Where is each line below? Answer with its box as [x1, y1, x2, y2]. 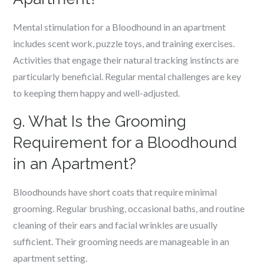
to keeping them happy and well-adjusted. [13, 87, 180, 98]
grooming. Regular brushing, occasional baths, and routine [13, 203, 245, 214]
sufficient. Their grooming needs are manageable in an [13, 236, 230, 247]
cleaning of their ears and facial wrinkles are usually [13, 219, 218, 230]
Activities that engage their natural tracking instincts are [13, 54, 239, 65]
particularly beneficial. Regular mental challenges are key [13, 71, 242, 82]
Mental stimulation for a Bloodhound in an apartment [13, 21, 226, 32]
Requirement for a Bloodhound [13, 134, 237, 151]
